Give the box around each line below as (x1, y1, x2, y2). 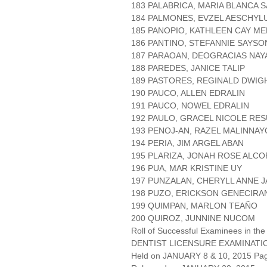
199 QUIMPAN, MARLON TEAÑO (131, 201, 257, 211)
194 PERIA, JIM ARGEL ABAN (131, 138, 244, 148)
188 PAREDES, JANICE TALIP (131, 63, 245, 73)
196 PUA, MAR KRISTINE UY (131, 163, 242, 173)
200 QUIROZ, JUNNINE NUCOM (131, 213, 255, 223)
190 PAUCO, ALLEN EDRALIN (131, 88, 245, 98)
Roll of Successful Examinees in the (131, 226, 265, 236)
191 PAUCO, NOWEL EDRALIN (131, 101, 249, 111)
